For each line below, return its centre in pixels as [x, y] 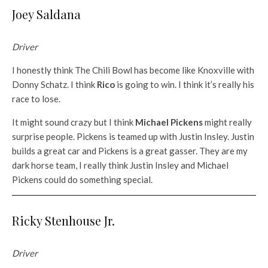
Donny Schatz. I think [54, 85]
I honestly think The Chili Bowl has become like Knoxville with [133, 70]
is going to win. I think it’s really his [185, 85]
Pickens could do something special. [82, 180]
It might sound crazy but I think [74, 122]
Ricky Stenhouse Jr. [63, 221]
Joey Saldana [46, 14]
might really [227, 122]
